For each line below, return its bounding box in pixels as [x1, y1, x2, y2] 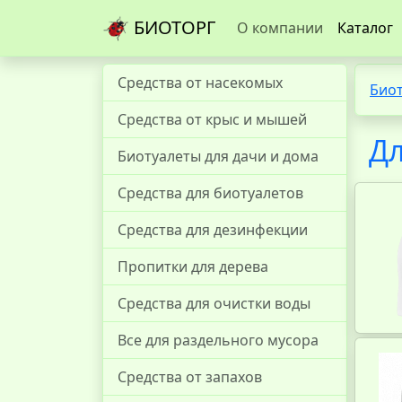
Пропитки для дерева [118, 257, 268, 276]
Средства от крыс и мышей [118, 109, 307, 129]
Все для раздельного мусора [118, 330, 319, 350]
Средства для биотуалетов [118, 183, 303, 203]
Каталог [337, 18, 393, 38]
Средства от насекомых [118, 73, 283, 92]
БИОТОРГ [129, 14, 215, 39]
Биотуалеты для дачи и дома [118, 146, 319, 166]
